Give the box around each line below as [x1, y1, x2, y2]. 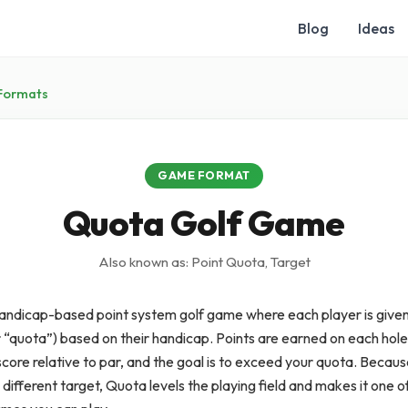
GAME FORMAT [158, 168, 250, 182]
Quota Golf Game [63, 201, 345, 245]
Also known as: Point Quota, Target [97, 253, 311, 270]
